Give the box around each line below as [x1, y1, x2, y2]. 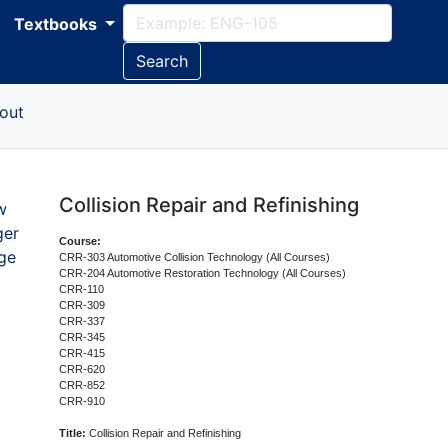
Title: [59, 427, 87, 439]
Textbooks [14, 14, 101, 34]
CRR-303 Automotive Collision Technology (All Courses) [59, 251, 331, 263]
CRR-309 [59, 299, 106, 311]
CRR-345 [59, 331, 106, 343]
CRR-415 [59, 347, 106, 359]
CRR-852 [59, 379, 106, 391]
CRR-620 [59, 363, 106, 375]
